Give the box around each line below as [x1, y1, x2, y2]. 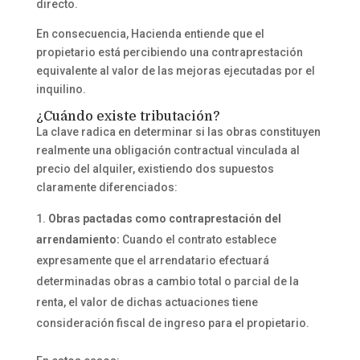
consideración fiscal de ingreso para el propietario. [35, 316, 309, 329]
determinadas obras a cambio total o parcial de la [35, 274, 299, 288]
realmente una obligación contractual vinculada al [35, 143, 300, 157]
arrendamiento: [35, 232, 122, 246]
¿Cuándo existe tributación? [35, 108, 220, 124]
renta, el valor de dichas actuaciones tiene [35, 295, 258, 309]
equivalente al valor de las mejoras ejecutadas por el [35, 63, 315, 77]
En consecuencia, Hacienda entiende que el [35, 27, 264, 40]
